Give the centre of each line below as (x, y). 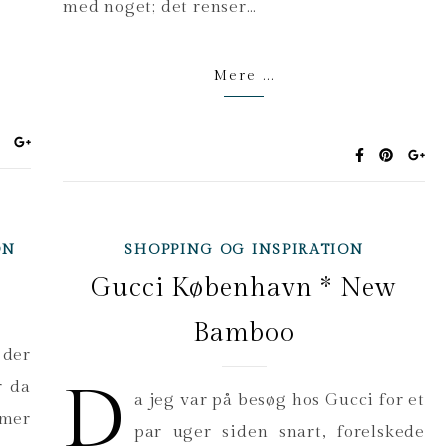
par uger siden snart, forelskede (279, 432)
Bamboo (244, 333)
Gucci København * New (244, 288)
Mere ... (244, 76)
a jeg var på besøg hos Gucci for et (279, 400)
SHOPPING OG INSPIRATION (244, 250)
